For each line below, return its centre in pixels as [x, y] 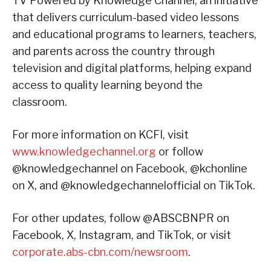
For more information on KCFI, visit [100, 134]
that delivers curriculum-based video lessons [126, 17]
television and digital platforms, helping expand [132, 68]
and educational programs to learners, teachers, [134, 34]
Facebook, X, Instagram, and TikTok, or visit [122, 235]
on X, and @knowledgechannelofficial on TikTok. [134, 185]
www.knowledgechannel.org [84, 151]
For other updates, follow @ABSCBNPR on [121, 218]
